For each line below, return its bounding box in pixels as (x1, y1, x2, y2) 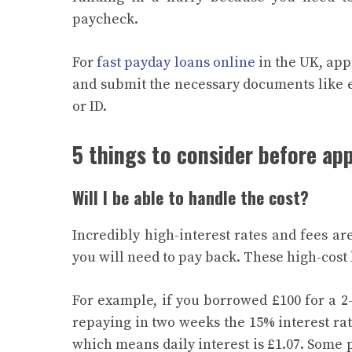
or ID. (72, 97, 110, 115)
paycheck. (72, 9, 141, 28)
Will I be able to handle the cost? (72, 184, 309, 210)
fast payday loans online (97, 53, 255, 71)
